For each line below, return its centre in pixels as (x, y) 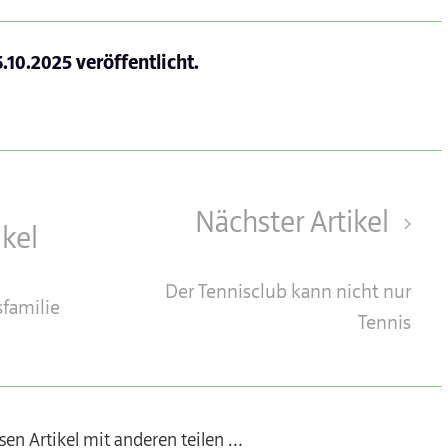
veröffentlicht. (135, 63)
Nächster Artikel (294, 223)
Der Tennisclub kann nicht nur (287, 292)
